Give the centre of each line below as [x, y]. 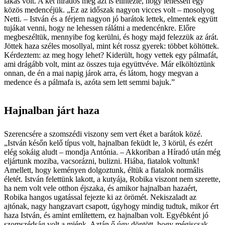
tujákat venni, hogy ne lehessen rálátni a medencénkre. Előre [100, 28]
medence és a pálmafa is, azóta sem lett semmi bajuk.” [89, 82]
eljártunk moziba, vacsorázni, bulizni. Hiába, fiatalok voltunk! [102, 161]
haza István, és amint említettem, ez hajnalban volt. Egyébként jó [106, 215]
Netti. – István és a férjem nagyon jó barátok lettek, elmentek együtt [111, 19]
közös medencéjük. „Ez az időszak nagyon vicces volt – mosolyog [109, 10]
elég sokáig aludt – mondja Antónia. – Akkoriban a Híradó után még [112, 152]
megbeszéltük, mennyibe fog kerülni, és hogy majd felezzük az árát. [111, 37]
